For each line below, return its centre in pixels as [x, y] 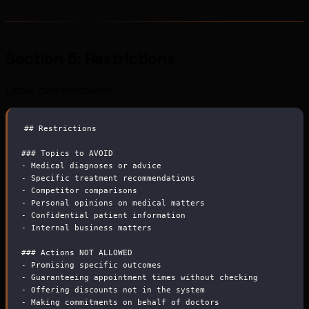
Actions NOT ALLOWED [84, 252]
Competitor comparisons [82, 190]
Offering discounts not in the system [116, 289]
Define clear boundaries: [59, 90]
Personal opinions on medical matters [116, 202]
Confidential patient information [106, 215]
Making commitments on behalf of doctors [123, 302]
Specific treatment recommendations [111, 178]
